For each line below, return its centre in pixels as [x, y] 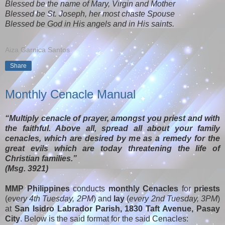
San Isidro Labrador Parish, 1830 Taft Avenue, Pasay [117, 208]
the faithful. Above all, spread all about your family [113, 128]
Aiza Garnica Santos [37, 49]
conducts [89, 188]
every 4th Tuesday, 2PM [50, 198]
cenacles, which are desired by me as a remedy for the [113, 138]
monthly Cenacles [143, 188]
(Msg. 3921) [27, 168]
